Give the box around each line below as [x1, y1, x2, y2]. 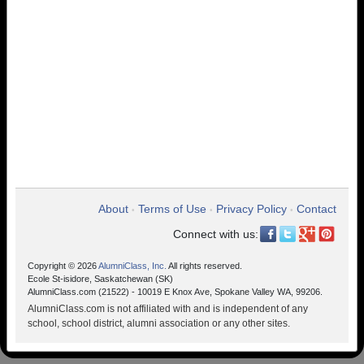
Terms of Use [138, 202, 206, 215]
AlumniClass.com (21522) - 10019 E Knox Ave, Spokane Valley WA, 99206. [28, 287, 323, 297]
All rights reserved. [167, 261, 242, 271]
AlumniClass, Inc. [98, 261, 167, 271]
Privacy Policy [216, 202, 287, 215]
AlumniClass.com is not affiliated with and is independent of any [28, 303, 308, 314]
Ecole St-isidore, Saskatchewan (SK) [28, 274, 173, 284]
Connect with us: [173, 227, 258, 240]
